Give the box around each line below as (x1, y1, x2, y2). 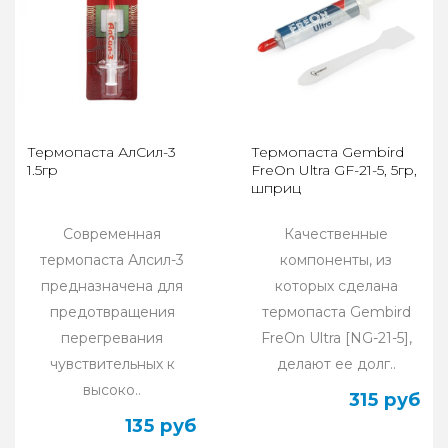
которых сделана (274, 276, 398, 295)
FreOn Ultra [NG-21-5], (260, 328, 412, 347)
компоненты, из (280, 250, 392, 269)
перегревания (61, 328, 163, 347)
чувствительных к (49, 354, 175, 373)
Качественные (284, 224, 388, 243)
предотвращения (49, 302, 175, 321)
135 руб (124, 414, 197, 437)
